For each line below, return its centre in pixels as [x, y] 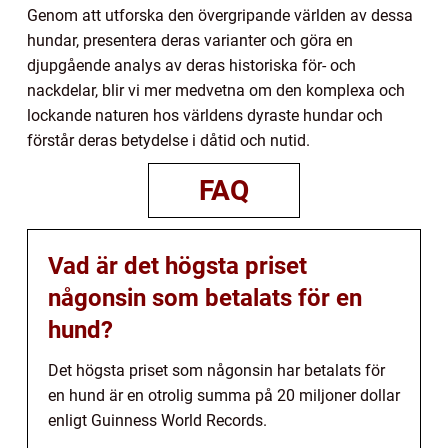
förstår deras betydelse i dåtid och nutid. [168, 141]
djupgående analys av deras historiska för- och [191, 66]
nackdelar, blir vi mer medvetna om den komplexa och [216, 91]
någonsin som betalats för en [205, 298]
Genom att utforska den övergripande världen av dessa [220, 16]
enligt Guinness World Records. [157, 421]
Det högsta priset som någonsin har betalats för [216, 371]
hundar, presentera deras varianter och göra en [190, 41]
